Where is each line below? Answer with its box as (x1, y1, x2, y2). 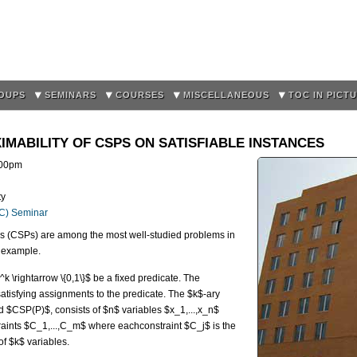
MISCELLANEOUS (183, 90, 269, 100)
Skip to (136, 37, 163, 46)
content (136, 67, 165, 76)
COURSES (116, 90, 164, 100)
